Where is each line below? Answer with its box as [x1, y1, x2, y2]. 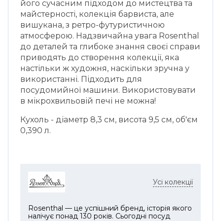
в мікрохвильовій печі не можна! [20, 96, 156, 106]
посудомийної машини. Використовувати [20, 85, 196, 95]
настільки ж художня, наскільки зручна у [20, 64, 189, 73]
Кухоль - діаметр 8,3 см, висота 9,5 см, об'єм [20, 115, 198, 124]
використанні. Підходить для [20, 74, 142, 84]
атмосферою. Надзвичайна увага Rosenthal [20, 31, 199, 40]
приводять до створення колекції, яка [20, 53, 179, 62]
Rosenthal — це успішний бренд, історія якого [28, 204, 192, 213]
